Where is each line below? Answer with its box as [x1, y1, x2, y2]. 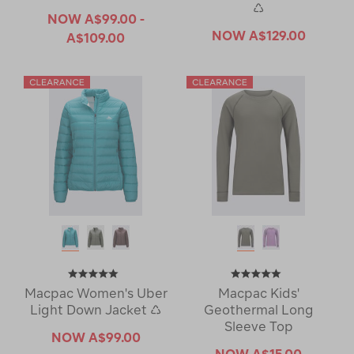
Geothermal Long [203, 302, 314, 317]
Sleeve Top [224, 318, 293, 333]
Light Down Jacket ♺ [30, 302, 161, 317]
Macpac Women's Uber [24, 285, 168, 300]
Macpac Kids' [217, 285, 299, 300]
